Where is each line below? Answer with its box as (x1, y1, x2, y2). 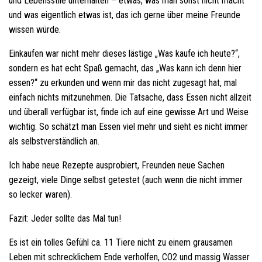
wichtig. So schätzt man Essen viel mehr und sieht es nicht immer (9, 121, 248, 133)
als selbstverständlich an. (9, 136, 99, 147)
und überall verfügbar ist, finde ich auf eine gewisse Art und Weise (9, 106, 249, 118)
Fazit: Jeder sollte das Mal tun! (9, 213, 121, 225)
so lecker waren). (9, 189, 72, 201)
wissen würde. (9, 24, 61, 36)
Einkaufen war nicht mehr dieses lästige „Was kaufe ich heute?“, (9, 48, 240, 60)
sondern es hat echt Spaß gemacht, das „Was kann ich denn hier (9, 63, 242, 74)
